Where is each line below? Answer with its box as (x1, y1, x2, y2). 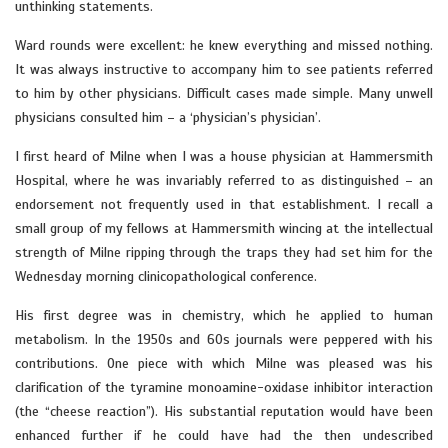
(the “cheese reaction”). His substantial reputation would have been (15, 403, 433, 420)
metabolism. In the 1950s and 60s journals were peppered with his (15, 331, 433, 348)
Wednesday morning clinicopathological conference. (15, 268, 317, 285)
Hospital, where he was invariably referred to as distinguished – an (15, 172, 433, 189)
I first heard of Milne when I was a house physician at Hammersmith (15, 148, 433, 165)
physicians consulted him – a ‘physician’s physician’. (15, 109, 321, 126)
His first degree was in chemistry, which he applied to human (15, 307, 433, 324)
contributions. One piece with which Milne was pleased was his (15, 355, 433, 372)
